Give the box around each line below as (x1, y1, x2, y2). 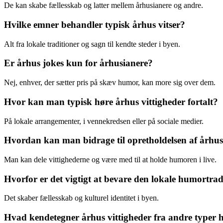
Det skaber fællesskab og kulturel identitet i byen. (4, 194, 159, 203)
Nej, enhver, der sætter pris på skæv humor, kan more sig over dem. (4, 78, 216, 87)
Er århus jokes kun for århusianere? (4, 58, 153, 69)
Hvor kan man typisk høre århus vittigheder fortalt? (4, 96, 218, 107)
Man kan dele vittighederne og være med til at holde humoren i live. (4, 155, 217, 164)
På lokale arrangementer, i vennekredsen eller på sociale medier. (4, 116, 204, 125)
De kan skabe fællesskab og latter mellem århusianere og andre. (4, 1, 203, 10)
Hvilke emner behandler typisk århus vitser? (4, 19, 185, 30)
